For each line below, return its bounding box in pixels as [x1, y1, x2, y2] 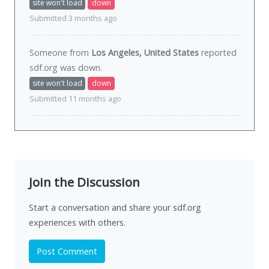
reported [199, 47, 237, 59]
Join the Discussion [29, 174, 140, 191]
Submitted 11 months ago [29, 94, 121, 104]
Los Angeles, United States [91, 47, 199, 59]
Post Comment [37, 246, 97, 258]
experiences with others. [29, 217, 125, 229]
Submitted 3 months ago [29, 13, 117, 24]
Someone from [29, 47, 91, 59]
